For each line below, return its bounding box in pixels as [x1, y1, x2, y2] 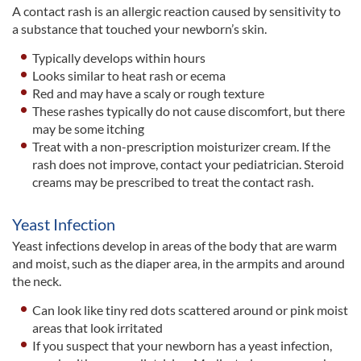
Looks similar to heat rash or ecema [32, 68, 226, 84]
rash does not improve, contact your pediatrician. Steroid [32, 156, 345, 172]
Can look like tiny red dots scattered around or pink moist [32, 302, 349, 318]
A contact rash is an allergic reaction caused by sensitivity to [12, 3, 341, 19]
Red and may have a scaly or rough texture [32, 85, 265, 102]
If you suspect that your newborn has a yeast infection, [32, 338, 333, 354]
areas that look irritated [32, 320, 164, 336]
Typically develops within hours [32, 50, 206, 66]
